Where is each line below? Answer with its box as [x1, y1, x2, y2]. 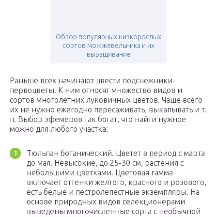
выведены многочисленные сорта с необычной [27, 207, 201, 216]
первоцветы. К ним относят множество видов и [10, 86, 182, 95]
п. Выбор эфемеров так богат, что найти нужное [10, 115, 186, 124]
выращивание [86, 50, 131, 59]
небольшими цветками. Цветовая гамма [27, 168, 173, 177]
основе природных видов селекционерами [27, 197, 185, 206]
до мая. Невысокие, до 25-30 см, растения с [27, 158, 184, 168]
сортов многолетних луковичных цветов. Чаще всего [10, 95, 202, 105]
